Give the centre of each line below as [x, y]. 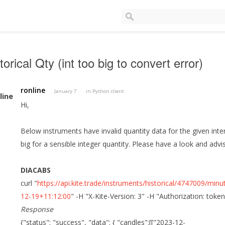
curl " [29, 183]
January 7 [66, 91]
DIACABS [36, 170]
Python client [108, 91]
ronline [33, 90]
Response [37, 209]
